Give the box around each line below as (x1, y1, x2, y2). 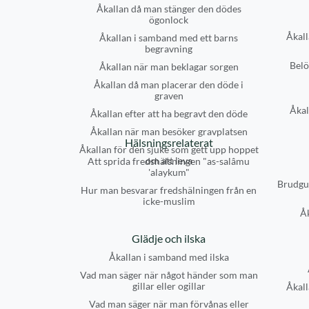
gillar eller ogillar (132, 280, 206, 292)
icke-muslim (142, 195, 195, 207)
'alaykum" (148, 166, 190, 178)
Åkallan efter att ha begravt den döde (90, 108, 248, 119)
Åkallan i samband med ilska (108, 251, 229, 263)
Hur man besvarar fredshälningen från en (81, 184, 257, 196)
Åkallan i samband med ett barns (99, 32, 238, 43)
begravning (145, 43, 192, 54)
